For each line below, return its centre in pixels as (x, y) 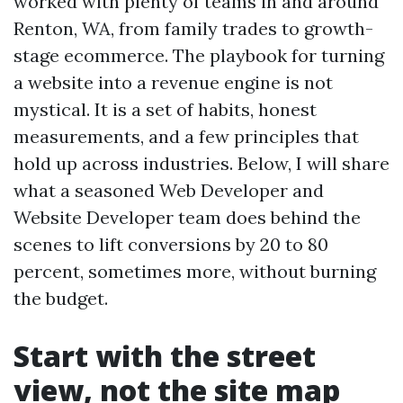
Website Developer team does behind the (187, 217)
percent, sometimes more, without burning (195, 271)
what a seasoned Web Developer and (169, 190)
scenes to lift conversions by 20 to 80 (171, 244)
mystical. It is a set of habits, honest (165, 109)
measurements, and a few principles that (186, 136)
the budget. (61, 298)
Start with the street (165, 356)
